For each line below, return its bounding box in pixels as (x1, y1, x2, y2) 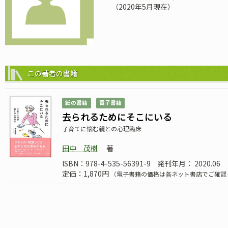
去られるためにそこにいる (62, 110, 172, 124)
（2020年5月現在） (111, 2, 175, 12)
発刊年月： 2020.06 (157, 158, 220, 169)
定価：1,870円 (62, 168, 110, 179)
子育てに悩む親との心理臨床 (62, 124, 141, 133)
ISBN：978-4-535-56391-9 (62, 158, 151, 169)
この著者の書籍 (27, 68, 77, 79)
